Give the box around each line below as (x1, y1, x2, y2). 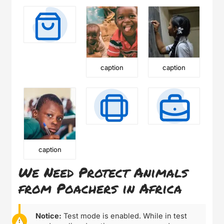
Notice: (35, 211, 61, 221)
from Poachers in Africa (18, 178, 182, 198)
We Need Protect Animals (18, 162, 188, 182)
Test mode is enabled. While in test (61, 211, 187, 221)
